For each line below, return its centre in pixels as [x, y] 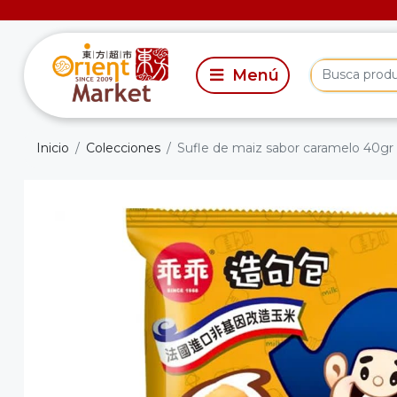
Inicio [53, 148]
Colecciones [123, 148]
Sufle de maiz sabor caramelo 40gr [285, 148]
